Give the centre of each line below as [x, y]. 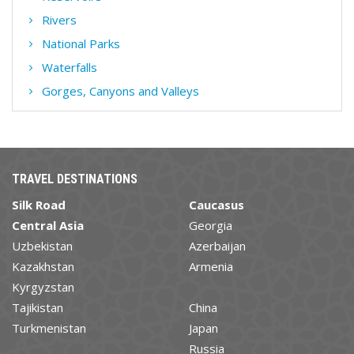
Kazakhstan [43, 266]
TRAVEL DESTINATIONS [75, 179]
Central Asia [48, 225]
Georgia [211, 225]
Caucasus [217, 204]
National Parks [81, 43]
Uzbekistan [42, 245]
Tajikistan [38, 307]
